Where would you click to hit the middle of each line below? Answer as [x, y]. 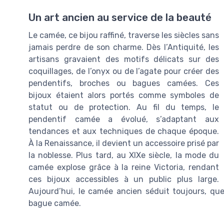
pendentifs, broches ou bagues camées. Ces [124, 83]
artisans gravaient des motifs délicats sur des [124, 59]
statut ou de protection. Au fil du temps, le [124, 107]
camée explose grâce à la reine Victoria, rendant [124, 167]
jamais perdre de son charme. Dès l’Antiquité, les [124, 47]
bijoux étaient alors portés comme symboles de [124, 95]
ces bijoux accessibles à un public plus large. [124, 179]
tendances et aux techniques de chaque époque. [124, 131]
